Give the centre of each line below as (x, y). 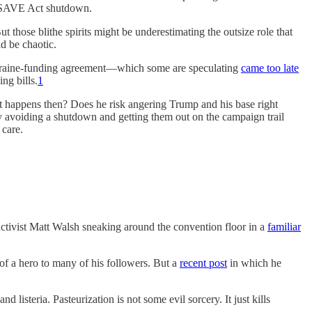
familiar (284, 226)
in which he (254, 263)
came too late (270, 68)
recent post (203, 263)
